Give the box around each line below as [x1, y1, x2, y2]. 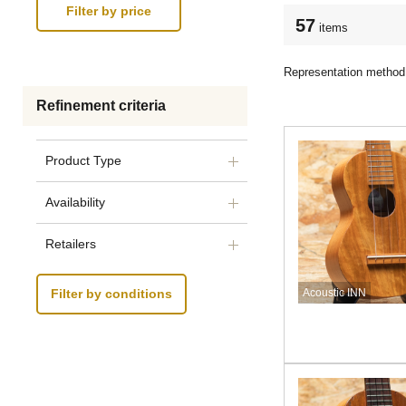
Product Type [45, 153, 121, 168]
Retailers [45, 237, 96, 251]
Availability [45, 195, 105, 209]
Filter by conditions [51, 286, 172, 302]
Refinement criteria [36, 98, 166, 113]
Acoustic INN [303, 286, 366, 299]
